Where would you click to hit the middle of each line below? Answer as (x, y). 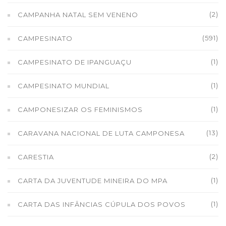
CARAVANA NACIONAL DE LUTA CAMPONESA (101, 133)
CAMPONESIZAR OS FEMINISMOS (80, 109)
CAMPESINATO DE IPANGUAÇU (75, 62)
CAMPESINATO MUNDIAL (64, 86)
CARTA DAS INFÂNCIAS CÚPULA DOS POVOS (102, 204)
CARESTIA (36, 157)
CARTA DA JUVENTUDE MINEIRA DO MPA (93, 181)
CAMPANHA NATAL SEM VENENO (78, 15)
